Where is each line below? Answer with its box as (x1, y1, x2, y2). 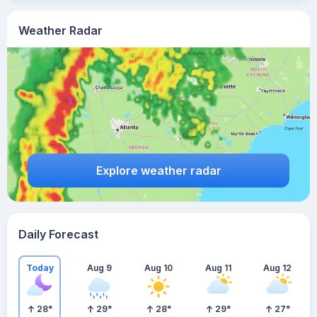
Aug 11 (204, 262, 231, 273)
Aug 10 (144, 262, 173, 273)
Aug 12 (263, 262, 292, 273)
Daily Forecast (18, 227, 98, 241)
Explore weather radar (96, 163, 221, 178)
